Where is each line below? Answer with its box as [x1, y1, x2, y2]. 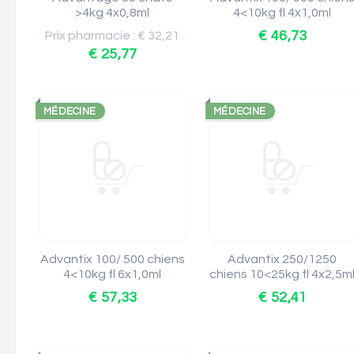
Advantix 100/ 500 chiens [40, 253, 185, 265]
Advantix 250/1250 [228, 253, 337, 265]
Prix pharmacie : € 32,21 [45, 29, 180, 42]
